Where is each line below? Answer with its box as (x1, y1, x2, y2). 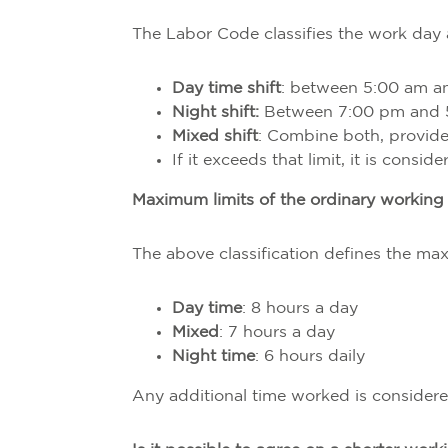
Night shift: (172, 105, 264, 120)
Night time (172, 349, 255, 364)
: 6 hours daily (255, 349, 365, 364)
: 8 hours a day (242, 301, 358, 316)
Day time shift (172, 81, 281, 96)
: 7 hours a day (219, 325, 335, 340)
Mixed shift (172, 129, 258, 144)
